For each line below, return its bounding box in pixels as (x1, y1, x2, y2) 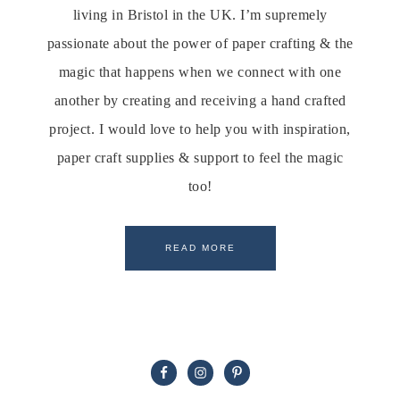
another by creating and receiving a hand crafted (54, 92, 346, 108)
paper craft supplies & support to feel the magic (56, 149, 344, 165)
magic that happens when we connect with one (58, 63, 342, 79)
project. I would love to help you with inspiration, (49, 121, 351, 137)
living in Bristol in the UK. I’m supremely (72, 6, 328, 22)
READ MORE (164, 242, 236, 253)
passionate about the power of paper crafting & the (46, 35, 354, 51)
